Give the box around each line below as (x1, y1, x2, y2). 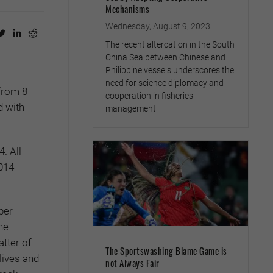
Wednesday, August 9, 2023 (105, 21, 210, 31)
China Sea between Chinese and (105, 52, 225, 62)
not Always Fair (105, 256, 160, 270)
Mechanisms (105, 1, 149, 15)
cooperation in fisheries (105, 90, 193, 101)
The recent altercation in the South (105, 39, 235, 49)
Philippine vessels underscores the (105, 65, 234, 75)
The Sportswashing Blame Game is (105, 244, 227, 258)
